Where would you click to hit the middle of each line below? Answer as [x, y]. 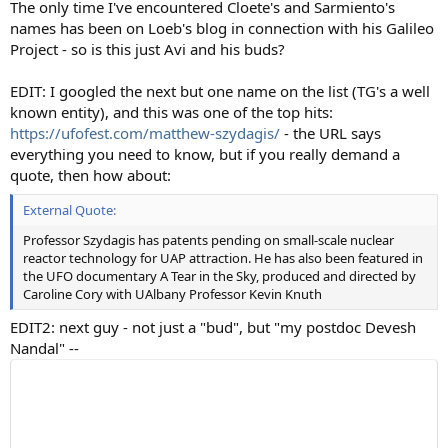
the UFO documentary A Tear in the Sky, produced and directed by [219, 275]
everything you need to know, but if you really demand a [205, 154]
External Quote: [69, 209]
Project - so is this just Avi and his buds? [147, 49]
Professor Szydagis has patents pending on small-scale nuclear [208, 239]
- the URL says [330, 133]
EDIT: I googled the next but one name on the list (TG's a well [220, 91]
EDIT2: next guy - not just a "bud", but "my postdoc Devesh [213, 327]
